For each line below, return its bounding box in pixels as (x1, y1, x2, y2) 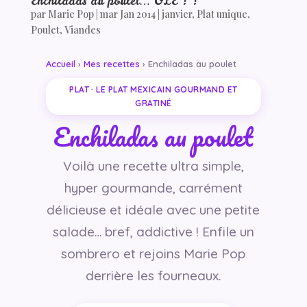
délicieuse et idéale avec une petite (47, 201, 260, 218)
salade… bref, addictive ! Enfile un (52, 223, 254, 240)
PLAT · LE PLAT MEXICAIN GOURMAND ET (69, 84, 238, 95)
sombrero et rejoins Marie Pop (61, 245, 246, 262)
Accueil (45, 58, 75, 69)
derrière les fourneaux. (85, 267, 221, 284)
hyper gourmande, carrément (64, 179, 243, 196)
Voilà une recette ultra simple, (62, 157, 244, 174)
